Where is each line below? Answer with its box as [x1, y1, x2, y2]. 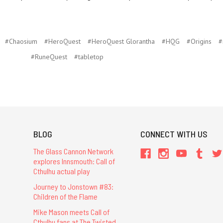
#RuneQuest [30, 52, 67, 61]
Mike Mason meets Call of [33, 207, 110, 217]
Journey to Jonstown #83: [33, 182, 113, 192]
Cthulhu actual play [33, 166, 90, 176]
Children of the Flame [33, 192, 98, 202]
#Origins [187, 36, 212, 46]
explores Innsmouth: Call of [33, 156, 115, 166]
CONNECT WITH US [140, 128, 208, 139]
